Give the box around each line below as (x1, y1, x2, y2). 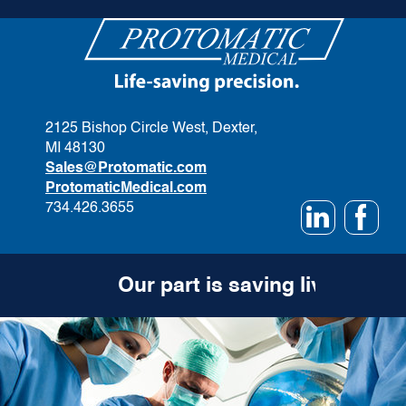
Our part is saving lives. (112, 275, 347, 296)
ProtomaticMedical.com (45, 180, 207, 196)
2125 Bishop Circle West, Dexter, (45, 121, 257, 136)
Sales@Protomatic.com (45, 160, 207, 176)
